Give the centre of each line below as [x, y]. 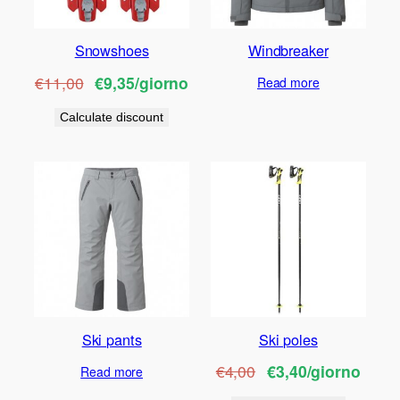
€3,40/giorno [314, 371]
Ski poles [288, 339]
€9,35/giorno [142, 82]
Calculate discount [112, 117]
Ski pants [112, 339]
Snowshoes [112, 50]
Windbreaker [288, 50]
